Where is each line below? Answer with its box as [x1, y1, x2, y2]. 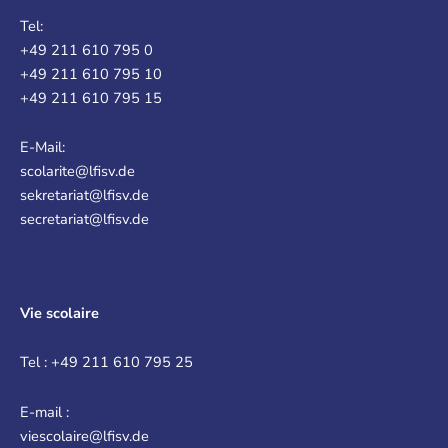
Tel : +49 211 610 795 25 [20, 352, 193, 373]
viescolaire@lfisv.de [20, 425, 149, 446]
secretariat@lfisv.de [20, 209, 149, 230]
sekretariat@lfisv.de [20, 185, 149, 206]
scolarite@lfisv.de [20, 161, 135, 182]
